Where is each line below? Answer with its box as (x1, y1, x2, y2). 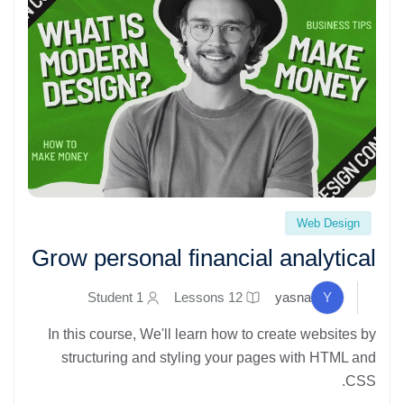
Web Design (297, 216, 360, 231)
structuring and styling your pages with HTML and (61, 350, 376, 366)
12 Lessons (228, 289, 243, 306)
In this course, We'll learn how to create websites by (48, 326, 376, 343)
